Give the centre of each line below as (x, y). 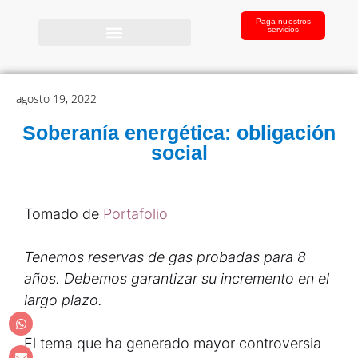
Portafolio (137, 214)
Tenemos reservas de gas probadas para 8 (165, 257)
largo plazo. (63, 300)
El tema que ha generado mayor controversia (173, 343)
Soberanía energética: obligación (179, 133)
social (179, 153)
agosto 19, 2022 (56, 99)
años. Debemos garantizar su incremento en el (177, 278)
